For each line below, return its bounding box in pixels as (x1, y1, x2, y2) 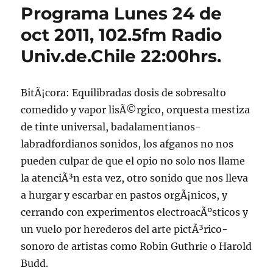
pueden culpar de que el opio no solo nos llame (21, 155, 246, 167)
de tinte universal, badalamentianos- (21, 121, 202, 133)
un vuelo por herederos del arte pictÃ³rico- (21, 223, 229, 235)
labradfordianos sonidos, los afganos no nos (21, 138, 234, 150)
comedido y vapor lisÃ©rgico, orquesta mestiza (21, 104, 250, 116)
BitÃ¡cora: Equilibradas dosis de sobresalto (21, 87, 227, 99)
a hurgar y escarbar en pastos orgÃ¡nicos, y (21, 189, 228, 201)
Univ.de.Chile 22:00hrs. (21, 46, 222, 66)
